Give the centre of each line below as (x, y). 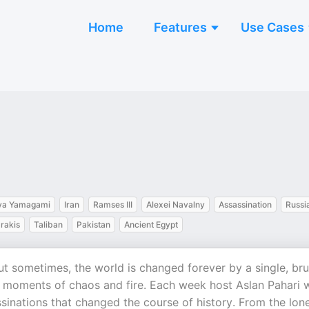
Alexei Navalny (176, 205)
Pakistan (93, 225)
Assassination (245, 205)
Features (180, 27)
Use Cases (272, 27)
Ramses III (113, 205)
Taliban (48, 225)
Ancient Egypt (151, 225)
